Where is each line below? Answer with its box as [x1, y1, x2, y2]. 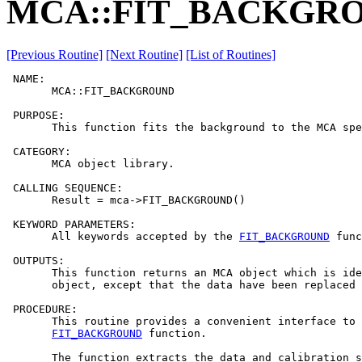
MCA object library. [6, 158, 175, 170]
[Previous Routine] [6, 48, 103, 62]
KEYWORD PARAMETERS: [6, 218, 136, 231]
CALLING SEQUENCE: [6, 182, 123, 195]
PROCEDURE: [6, 303, 78, 316]
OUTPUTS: [6, 255, 65, 267]
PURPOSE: [6, 109, 65, 122]
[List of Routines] [186, 48, 276, 62]
